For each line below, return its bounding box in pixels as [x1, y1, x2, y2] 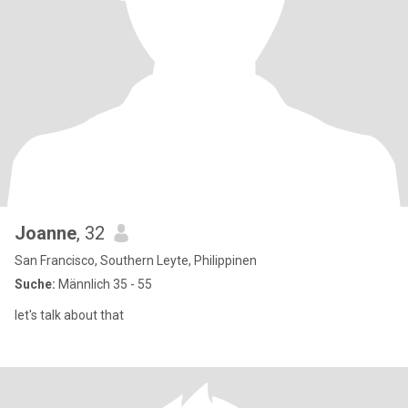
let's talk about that [15, 308, 124, 322]
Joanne [15, 222, 76, 244]
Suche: [15, 277, 56, 291]
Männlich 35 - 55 [56, 277, 152, 291]
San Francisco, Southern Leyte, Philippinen [15, 253, 257, 268]
